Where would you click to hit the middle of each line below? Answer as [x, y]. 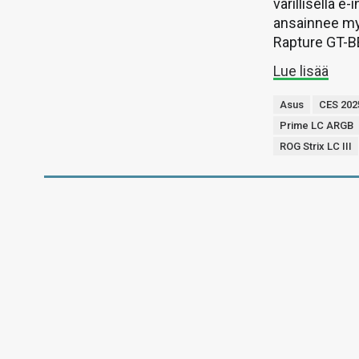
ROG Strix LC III [316, 146]
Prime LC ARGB [317, 125]
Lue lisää [301, 71]
